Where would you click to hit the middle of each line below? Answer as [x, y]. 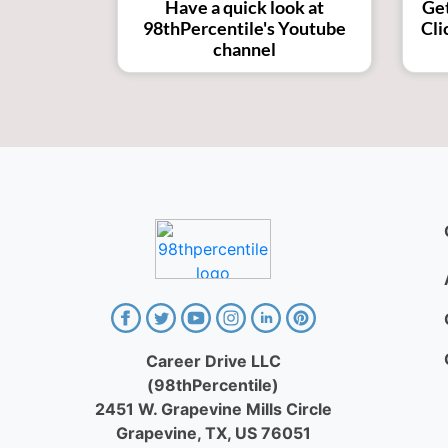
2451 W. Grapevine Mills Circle [213, 408]
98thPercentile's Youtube [244, 27]
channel [244, 48]
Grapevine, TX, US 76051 [213, 432]
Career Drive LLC [213, 360]
